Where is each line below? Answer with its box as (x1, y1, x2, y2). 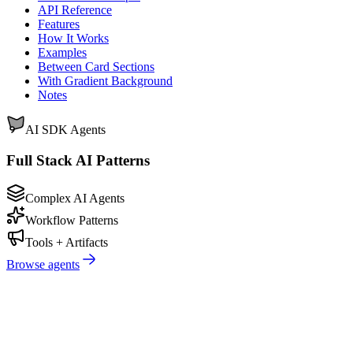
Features (38, 17, 80, 31)
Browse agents (6, 258, 80, 272)
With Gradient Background (38, 73, 173, 87)
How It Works (38, 31, 109, 45)
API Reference (38, 2, 112, 17)
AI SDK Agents (25, 122, 106, 136)
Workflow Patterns (25, 214, 118, 228)
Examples (38, 45, 87, 59)
